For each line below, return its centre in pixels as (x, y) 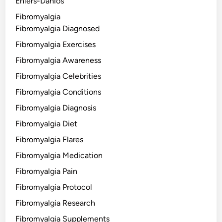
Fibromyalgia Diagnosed (58, 29)
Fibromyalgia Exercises (56, 45)
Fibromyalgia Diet (47, 124)
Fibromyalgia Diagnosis (56, 108)
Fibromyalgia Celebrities (58, 76)
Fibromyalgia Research (55, 203)
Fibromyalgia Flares (50, 140)
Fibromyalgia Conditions (58, 92)
